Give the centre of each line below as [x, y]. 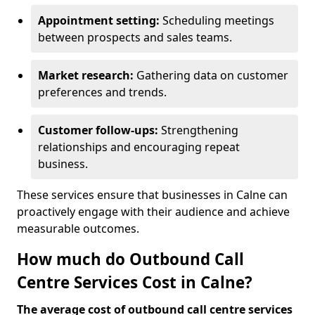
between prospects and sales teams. [135, 37]
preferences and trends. [102, 92]
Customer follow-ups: [99, 130]
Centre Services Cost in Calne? [135, 282]
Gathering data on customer [212, 75]
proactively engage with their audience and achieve [153, 212]
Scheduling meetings [218, 20]
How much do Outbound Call [130, 259]
